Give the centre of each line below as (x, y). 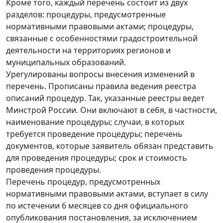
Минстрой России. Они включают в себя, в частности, (111, 110)
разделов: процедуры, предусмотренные (86, 15)
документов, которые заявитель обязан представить (110, 146)
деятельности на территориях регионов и (88, 51)
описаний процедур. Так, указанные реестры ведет (105, 98)
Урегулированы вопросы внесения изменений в (100, 74)
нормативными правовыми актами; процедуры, (100, 27)
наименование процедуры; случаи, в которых (95, 122)
